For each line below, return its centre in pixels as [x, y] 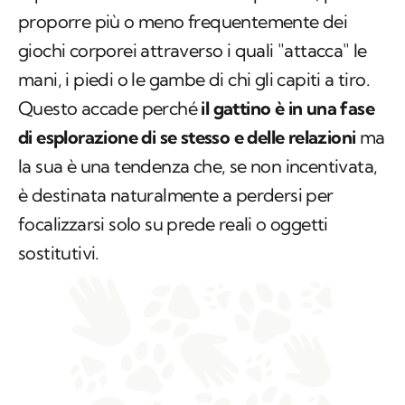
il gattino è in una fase [288, 108]
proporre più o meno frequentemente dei [185, 22]
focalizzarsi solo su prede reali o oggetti [173, 224]
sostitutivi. [59, 253]
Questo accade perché [110, 108]
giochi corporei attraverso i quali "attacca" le [193, 51]
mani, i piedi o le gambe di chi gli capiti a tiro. [194, 80]
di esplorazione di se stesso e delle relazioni [187, 137]
